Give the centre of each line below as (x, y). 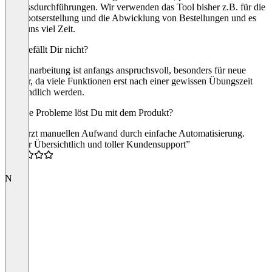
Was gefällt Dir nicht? (46, 50)
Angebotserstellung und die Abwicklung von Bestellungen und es (131, 18)
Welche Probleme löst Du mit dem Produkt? (89, 113)
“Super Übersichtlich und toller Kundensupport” (97, 144)
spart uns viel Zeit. (40, 29)
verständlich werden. (45, 92)
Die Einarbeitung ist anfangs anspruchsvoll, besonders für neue (125, 70)
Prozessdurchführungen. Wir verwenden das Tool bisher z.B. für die (135, 7)
